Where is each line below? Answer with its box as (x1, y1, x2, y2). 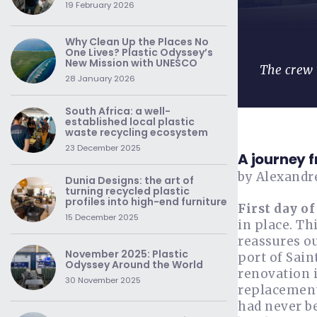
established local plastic (65, 115, 195, 129)
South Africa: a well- (65, 104, 171, 118)
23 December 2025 (65, 142, 141, 154)
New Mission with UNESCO (65, 56, 197, 70)
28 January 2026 (65, 73, 135, 84)
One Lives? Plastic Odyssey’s (65, 45, 213, 59)
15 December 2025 (65, 212, 139, 223)
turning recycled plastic (65, 184, 190, 198)
